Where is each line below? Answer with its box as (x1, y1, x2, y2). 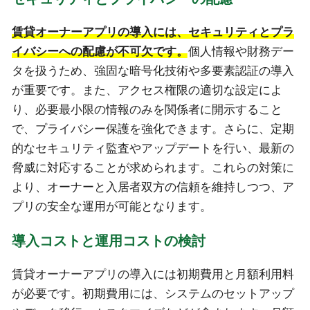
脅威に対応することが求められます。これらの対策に (11, 161, 294, 174)
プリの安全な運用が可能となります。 (11, 199, 212, 213)
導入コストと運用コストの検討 (11, 233, 206, 249)
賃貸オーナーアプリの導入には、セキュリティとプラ (11, 25, 294, 39)
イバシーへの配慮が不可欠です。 (11, 44, 188, 58)
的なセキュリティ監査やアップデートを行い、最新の (11, 141, 294, 155)
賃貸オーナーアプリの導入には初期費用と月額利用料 (11, 268, 294, 282)
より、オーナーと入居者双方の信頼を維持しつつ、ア (11, 180, 294, 194)
